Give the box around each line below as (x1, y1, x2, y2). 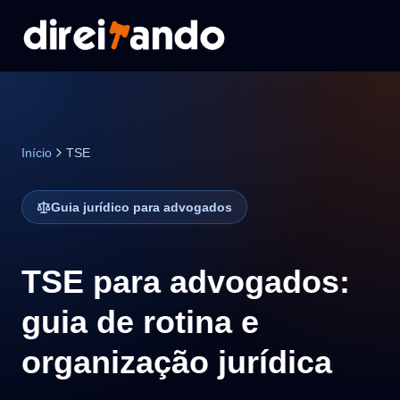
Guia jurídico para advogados (51, 200, 232, 214)
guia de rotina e (21, 304, 259, 340)
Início (21, 146, 52, 160)
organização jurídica (21, 344, 332, 380)
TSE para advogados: (21, 263, 350, 300)
